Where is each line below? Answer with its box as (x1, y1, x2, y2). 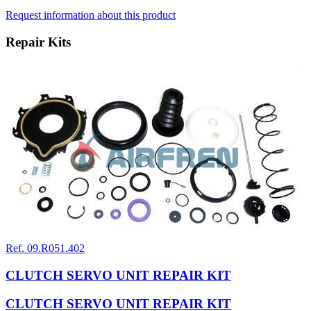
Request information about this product (6, 8, 176, 21)
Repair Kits (6, 34, 71, 49)
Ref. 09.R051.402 (6, 242, 85, 255)
